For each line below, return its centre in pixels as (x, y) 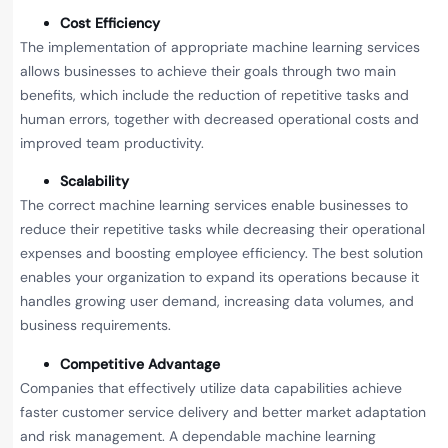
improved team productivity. (112, 142)
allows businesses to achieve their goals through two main (208, 70)
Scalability (94, 181)
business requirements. (95, 325)
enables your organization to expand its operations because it (219, 277)
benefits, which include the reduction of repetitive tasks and (214, 94)
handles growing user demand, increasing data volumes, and (217, 301)
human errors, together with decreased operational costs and (219, 118)
